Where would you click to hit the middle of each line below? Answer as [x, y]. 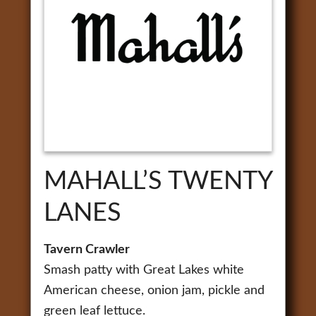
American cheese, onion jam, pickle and [154, 290]
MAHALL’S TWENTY [158, 181]
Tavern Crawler [86, 249]
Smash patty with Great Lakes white [144, 270]
